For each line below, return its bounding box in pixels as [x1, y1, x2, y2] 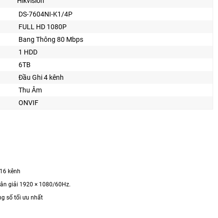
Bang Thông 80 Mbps [18, 35, 83, 43]
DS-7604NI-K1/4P [18, 10, 73, 18]
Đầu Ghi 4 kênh [18, 73, 64, 81]
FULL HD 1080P [18, 22, 67, 31]
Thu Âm [18, 86, 42, 94]
